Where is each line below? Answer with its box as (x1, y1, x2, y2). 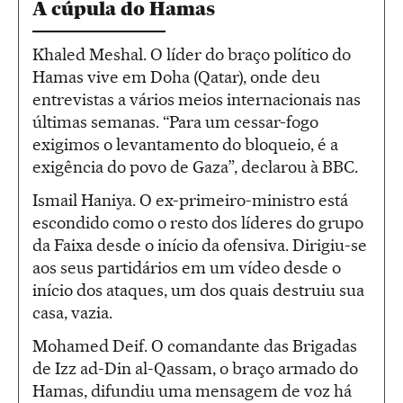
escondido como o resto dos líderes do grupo (32, 212, 363, 233)
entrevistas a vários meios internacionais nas (32, 89, 361, 110)
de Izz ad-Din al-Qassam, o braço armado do (32, 358, 358, 379)
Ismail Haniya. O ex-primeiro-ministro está (32, 190, 348, 210)
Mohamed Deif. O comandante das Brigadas (32, 336, 357, 356)
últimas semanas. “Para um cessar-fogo (32, 112, 318, 132)
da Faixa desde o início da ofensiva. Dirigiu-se (32, 235, 367, 255)
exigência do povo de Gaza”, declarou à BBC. (32, 157, 358, 177)
